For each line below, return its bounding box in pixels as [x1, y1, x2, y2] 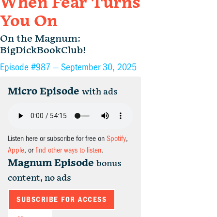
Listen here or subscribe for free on [8, 134, 107, 143]
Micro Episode [8, 86, 79, 98]
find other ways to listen [35, 146, 101, 155]
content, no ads [8, 173, 71, 184]
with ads [82, 87, 118, 97]
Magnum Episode [8, 157, 94, 170]
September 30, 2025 [61, 62, 137, 73]
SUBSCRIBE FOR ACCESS [16, 195, 107, 204]
